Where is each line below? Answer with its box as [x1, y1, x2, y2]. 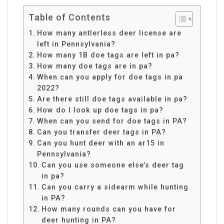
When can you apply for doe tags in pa [36, 72, 183, 81]
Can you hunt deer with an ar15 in [36, 138, 164, 147]
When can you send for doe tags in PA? [36, 116, 187, 125]
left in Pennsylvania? [36, 39, 115, 48]
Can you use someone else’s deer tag [41, 160, 184, 169]
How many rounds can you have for [41, 204, 176, 213]
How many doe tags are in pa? [36, 61, 152, 70]
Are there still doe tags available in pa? [36, 94, 187, 103]
